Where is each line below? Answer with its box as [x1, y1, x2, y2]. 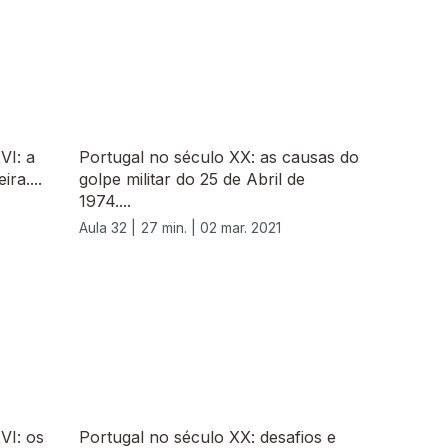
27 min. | [141, 219, 200, 237]
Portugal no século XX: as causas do [79, 147, 359, 168]
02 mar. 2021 [200, 219, 281, 237]
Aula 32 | [79, 219, 136, 237]
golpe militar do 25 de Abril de [79, 169, 305, 190]
